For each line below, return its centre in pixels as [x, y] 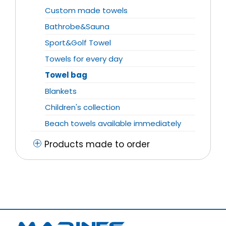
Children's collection [82, 107]
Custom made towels [86, 11]
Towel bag [66, 75]
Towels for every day [84, 59]
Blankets [61, 91]
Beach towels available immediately [113, 124]
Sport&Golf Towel [78, 43]
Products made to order [97, 145]
